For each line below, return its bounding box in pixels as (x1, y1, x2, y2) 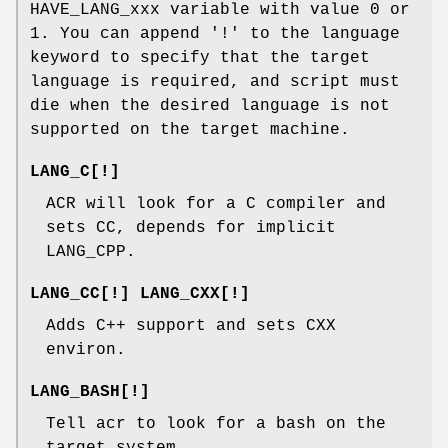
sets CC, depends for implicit (46, 218, 336, 237)
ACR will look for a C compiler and (46, 194, 386, 213)
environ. (46, 340, 126, 359)
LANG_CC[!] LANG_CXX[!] (30, 284, 250, 303)
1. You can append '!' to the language (30, 24, 400, 43)
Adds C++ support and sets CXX (46, 316, 336, 335)
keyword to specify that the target (30, 48, 370, 67)
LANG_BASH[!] (30, 382, 150, 401)
